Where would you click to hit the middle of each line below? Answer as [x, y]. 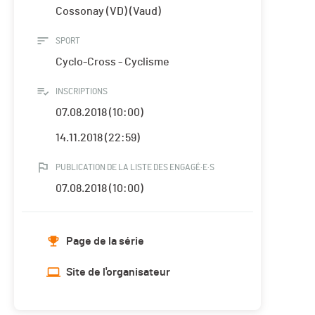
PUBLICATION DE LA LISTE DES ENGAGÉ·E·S [135, 168]
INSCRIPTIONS [82, 92]
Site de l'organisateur [118, 272]
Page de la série [105, 242]
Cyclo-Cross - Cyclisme [112, 62]
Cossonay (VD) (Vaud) [108, 12]
